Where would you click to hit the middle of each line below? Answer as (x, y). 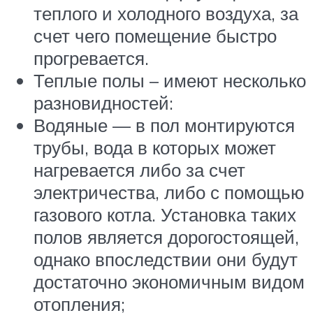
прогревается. (91, 58)
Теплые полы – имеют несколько (170, 80)
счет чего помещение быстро (155, 35)
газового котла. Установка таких (165, 214)
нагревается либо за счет (139, 169)
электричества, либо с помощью (169, 192)
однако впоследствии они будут (166, 259)
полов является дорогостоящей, (166, 236)
